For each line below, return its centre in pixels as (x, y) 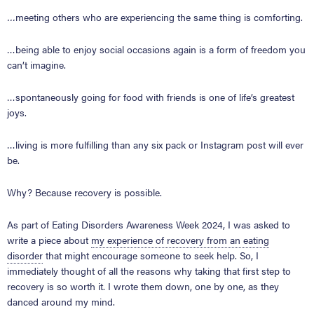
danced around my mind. (61, 301)
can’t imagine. (36, 64)
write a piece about (49, 239)
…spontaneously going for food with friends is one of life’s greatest (151, 96)
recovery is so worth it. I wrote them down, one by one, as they (143, 286)
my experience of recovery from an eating (180, 239)
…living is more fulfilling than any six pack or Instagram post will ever (155, 144)
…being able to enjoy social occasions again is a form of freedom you (156, 49)
